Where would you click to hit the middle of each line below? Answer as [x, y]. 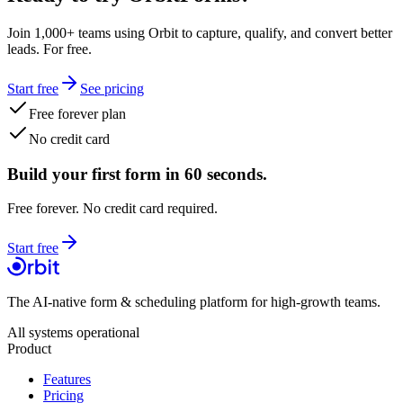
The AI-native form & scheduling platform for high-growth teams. [194, 302]
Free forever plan [77, 113]
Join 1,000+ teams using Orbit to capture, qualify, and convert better [200, 32]
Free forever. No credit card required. [112, 209]
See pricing [112, 88]
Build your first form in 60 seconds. [137, 174]
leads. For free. [49, 49]
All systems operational [73, 333]
